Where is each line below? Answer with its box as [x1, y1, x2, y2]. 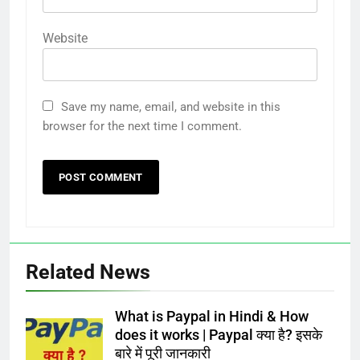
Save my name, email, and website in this [61, 99, 280, 114]
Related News [26, 260, 150, 284]
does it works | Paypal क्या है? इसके [115, 326, 322, 343]
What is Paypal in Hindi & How [115, 308, 309, 325]
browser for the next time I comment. [43, 118, 242, 133]
